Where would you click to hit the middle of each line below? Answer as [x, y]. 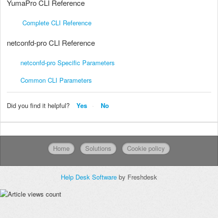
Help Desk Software [90, 177]
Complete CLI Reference [49, 22]
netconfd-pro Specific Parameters [61, 62]
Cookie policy [146, 148]
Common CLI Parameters [56, 80]
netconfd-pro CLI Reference [51, 42]
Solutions [98, 148]
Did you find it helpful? [38, 105]
